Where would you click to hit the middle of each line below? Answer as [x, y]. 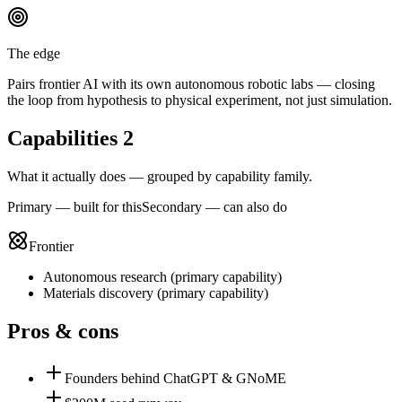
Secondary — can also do [214, 206]
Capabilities [65, 138]
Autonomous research [105, 276]
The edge [34, 53]
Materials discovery [98, 293]
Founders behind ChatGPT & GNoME [175, 378]
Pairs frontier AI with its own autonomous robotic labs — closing [191, 83]
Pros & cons [63, 331]
